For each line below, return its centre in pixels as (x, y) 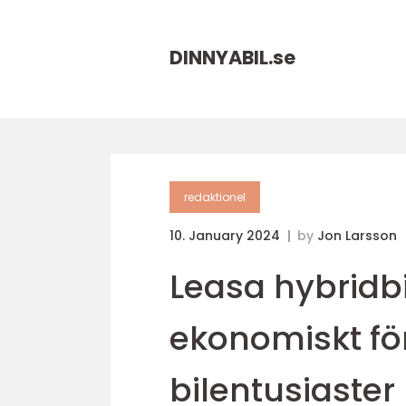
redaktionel (215, 197)
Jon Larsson (357, 236)
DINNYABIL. (221, 58)
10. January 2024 (227, 236)
